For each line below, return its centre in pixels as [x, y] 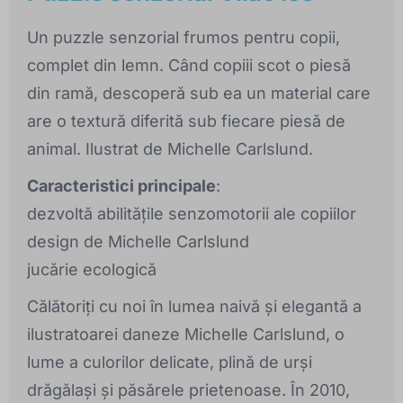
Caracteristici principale [121, 186]
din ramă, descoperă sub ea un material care [199, 94]
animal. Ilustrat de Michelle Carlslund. [170, 149]
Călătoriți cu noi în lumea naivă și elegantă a [194, 307]
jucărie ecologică [92, 270]
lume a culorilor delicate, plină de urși [170, 363]
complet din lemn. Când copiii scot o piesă [189, 66]
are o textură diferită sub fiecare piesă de [186, 121]
